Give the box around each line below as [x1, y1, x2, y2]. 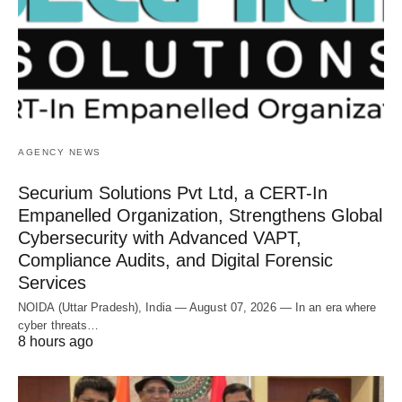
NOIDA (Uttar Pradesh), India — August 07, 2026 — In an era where [18, 300, 377, 314]
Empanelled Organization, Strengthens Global [18, 205, 382, 225]
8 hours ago [18, 333, 93, 349]
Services [18, 272, 86, 293]
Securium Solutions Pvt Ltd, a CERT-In [18, 182, 328, 203]
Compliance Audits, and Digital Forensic [18, 249, 333, 270]
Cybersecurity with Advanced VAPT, [18, 227, 301, 248]
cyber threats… [18, 318, 100, 332]
